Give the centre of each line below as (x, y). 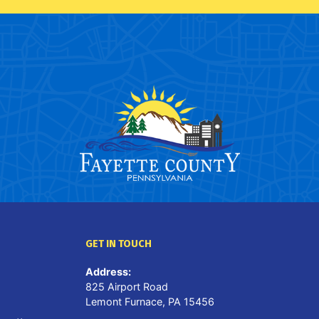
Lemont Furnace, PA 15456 (150, 301)
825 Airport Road (127, 286)
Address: (108, 271)
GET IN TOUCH (119, 244)
